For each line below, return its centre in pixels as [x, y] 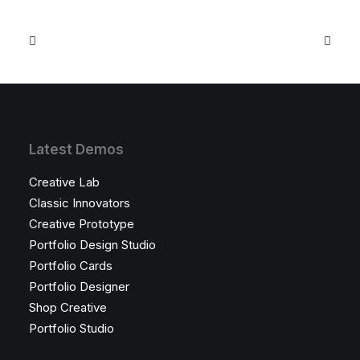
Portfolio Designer [79, 286]
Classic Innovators [80, 203]
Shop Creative [68, 307]
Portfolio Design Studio [92, 245]
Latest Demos [76, 149]
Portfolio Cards [71, 266]
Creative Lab [64, 182]
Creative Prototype [82, 224]
